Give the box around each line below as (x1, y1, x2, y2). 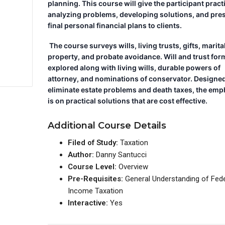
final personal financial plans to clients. (48, 21, 182, 30)
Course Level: (68, 162, 119, 171)
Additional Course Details (48, 120, 167, 131)
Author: (68, 150, 96, 159)
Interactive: (68, 198, 110, 207)
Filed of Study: (68, 138, 121, 147)
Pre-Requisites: (68, 174, 126, 183)
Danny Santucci (96, 150, 147, 159)
